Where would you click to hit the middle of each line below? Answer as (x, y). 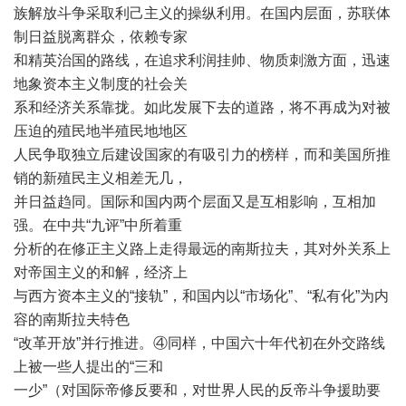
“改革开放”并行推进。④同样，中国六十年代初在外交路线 (199, 343)
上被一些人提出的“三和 (88, 367)
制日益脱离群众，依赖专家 (101, 37)
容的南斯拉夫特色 (72, 319)
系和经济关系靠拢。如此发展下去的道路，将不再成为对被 (202, 107)
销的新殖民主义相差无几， (101, 178)
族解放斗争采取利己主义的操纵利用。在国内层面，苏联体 (202, 13)
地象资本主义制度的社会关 (101, 84)
